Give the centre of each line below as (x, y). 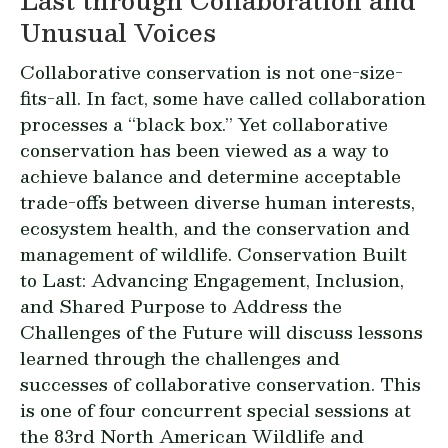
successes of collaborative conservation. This (220, 383)
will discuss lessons (333, 331)
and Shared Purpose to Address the (181, 305)
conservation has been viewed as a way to (204, 149)
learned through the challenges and (180, 357)
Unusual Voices (118, 31)
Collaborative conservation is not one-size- (211, 71)
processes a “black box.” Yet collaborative (204, 123)
